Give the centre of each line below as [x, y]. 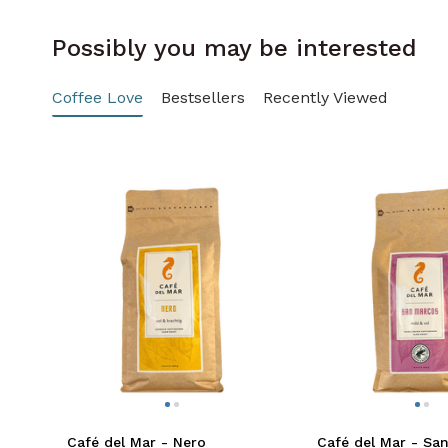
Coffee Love [97, 97]
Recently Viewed [325, 97]
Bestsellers [203, 97]
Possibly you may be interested [234, 48]
